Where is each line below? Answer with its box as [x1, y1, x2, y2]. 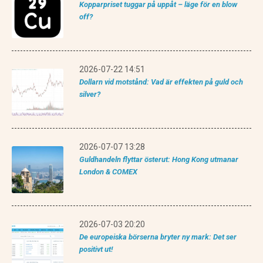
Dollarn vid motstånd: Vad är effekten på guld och [79, 77, 243, 87]
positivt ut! [79, 245, 113, 254]
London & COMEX [79, 167, 137, 177]
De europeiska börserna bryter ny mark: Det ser [79, 232, 237, 242]
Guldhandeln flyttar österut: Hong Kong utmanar [79, 155, 238, 164]
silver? [79, 90, 100, 99]
